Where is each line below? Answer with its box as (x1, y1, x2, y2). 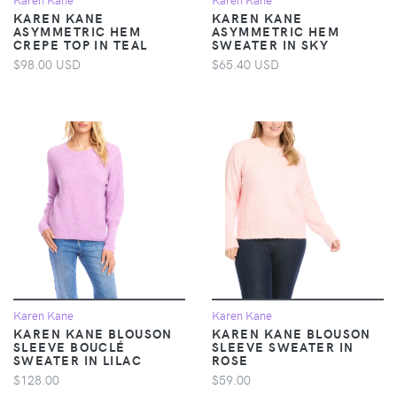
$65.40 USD (212, 54, 279, 73)
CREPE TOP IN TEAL (13, 35, 148, 53)
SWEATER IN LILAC (13, 350, 143, 369)
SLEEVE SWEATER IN (212, 337, 354, 355)
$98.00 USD (13, 54, 81, 73)
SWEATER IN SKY (212, 35, 330, 53)
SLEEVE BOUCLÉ (13, 337, 126, 355)
